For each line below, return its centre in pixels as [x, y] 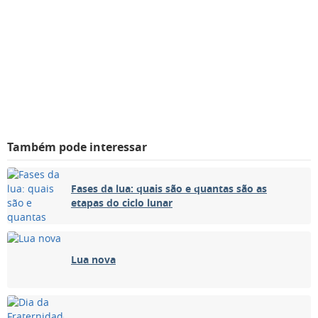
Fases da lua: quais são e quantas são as [169, 189]
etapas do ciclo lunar [122, 203]
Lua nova [93, 260]
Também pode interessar [77, 147]
